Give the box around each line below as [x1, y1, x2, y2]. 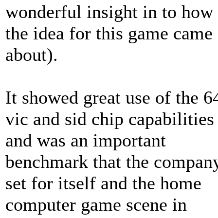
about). [5, 44, 58, 65]
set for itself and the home [5, 173, 201, 193]
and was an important [5, 130, 166, 150]
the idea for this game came [5, 23, 213, 43]
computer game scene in [5, 194, 187, 215]
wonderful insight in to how [5, 1, 213, 22]
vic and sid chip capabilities [5, 109, 214, 129]
